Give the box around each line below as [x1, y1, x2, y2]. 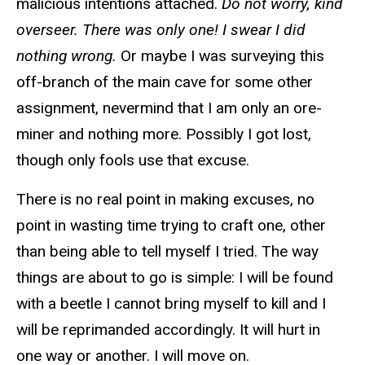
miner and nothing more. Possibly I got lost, [16, 124, 311, 143]
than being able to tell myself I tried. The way [16, 242, 319, 262]
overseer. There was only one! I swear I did [16, 20, 306, 39]
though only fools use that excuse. [16, 150, 249, 169]
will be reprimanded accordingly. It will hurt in [16, 320, 320, 340]
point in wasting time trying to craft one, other [16, 216, 326, 235]
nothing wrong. [16, 46, 117, 65]
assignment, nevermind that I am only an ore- [16, 98, 322, 117]
